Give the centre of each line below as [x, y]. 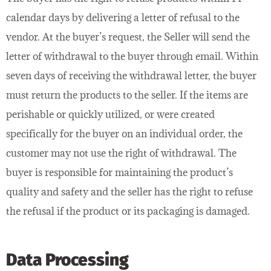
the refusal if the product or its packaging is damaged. [128, 211]
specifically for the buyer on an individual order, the [124, 134]
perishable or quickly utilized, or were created [110, 115]
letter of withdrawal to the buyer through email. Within [132, 57]
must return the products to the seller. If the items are [127, 95]
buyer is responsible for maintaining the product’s [119, 173]
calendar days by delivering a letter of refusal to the [123, 18]
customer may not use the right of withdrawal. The [121, 153]
